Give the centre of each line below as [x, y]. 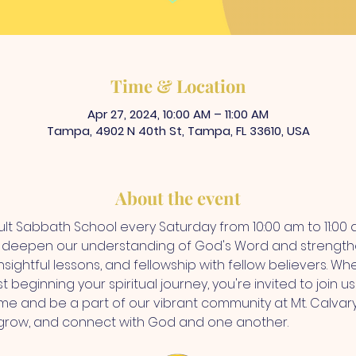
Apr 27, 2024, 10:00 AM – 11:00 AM [178, 114]
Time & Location [178, 85]
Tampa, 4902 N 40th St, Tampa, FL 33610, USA [178, 130]
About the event [178, 197]
